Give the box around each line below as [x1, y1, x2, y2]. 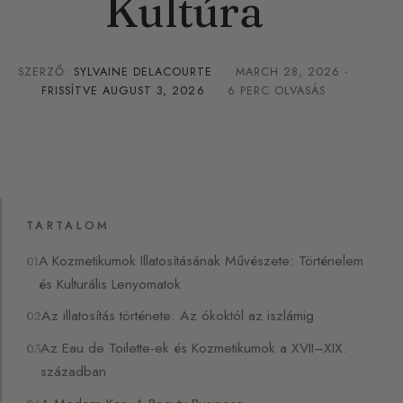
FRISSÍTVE [41, 82, 103, 99]
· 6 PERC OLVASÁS [204, 82, 326, 99]
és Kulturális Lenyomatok [39, 273, 182, 294]
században [40, 361, 107, 382]
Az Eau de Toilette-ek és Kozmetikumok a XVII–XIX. [40, 337, 348, 359]
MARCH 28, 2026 [235, 63, 340, 80]
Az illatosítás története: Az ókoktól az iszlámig [41, 305, 315, 327]
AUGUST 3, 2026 [103, 82, 205, 99]
